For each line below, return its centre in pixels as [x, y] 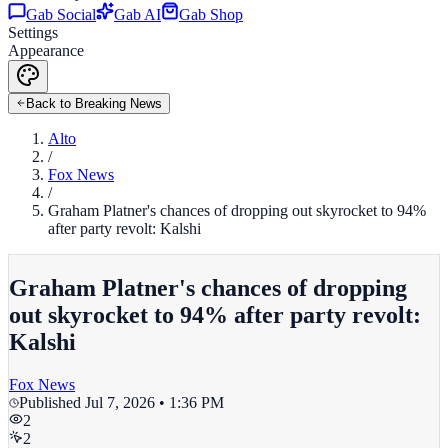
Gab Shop [211, 14]
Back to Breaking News [94, 103]
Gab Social [61, 14]
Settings [33, 32]
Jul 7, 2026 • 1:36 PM [154, 402]
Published [52, 402]
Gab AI [137, 14]
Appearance [46, 50]
